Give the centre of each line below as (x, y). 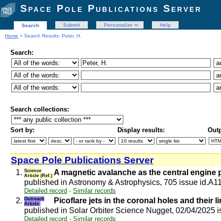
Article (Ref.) (39, 176)
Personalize (118, 25)
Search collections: (40, 109)
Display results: (141, 130)
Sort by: (22, 130)
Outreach (34, 199)
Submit (72, 25)
